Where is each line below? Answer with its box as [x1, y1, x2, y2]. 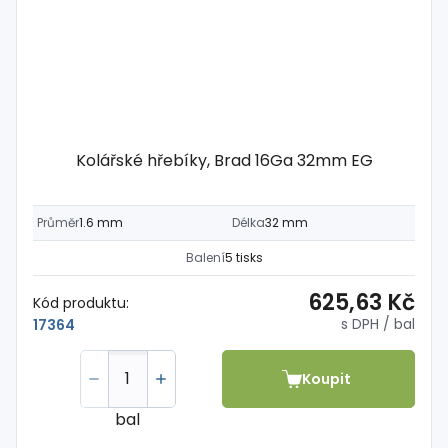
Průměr [37, 214, 79, 231]
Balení [185, 249, 225, 266]
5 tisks [224, 249, 263, 266]
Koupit [302, 368, 352, 389]
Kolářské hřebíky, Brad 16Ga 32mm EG [75, 149, 373, 172]
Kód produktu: [33, 292, 129, 313]
